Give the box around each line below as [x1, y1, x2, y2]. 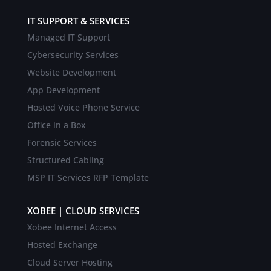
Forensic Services [27, 137, 97, 149]
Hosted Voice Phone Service [27, 102, 140, 114]
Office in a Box [27, 119, 86, 131]
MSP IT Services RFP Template [27, 172, 149, 184]
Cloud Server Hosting [27, 256, 113, 269]
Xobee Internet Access [27, 221, 117, 233]
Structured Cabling [27, 154, 104, 166]
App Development [27, 84, 100, 96]
